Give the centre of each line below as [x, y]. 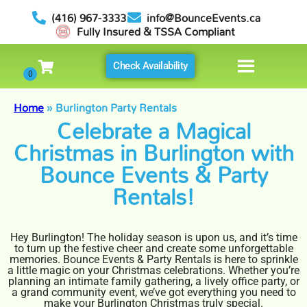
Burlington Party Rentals [116, 108]
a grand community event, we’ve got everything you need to [153, 292]
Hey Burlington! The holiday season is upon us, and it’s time [153, 237]
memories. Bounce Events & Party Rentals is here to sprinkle [153, 259]
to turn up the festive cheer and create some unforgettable [153, 248]
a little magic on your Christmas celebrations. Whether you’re [153, 270]
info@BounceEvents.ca [203, 18]
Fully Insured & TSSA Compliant [156, 32]
